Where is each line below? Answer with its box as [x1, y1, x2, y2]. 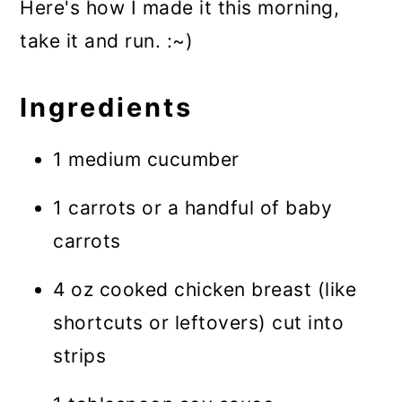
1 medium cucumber [53, 147, 240, 170]
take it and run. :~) [20, 29, 194, 52]
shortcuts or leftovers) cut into [53, 310, 345, 334]
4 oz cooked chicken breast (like [53, 277, 357, 301]
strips [53, 344, 107, 367]
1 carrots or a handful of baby [53, 196, 333, 219]
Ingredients [20, 91, 194, 123]
